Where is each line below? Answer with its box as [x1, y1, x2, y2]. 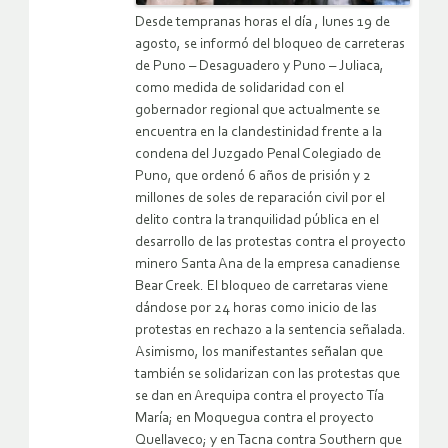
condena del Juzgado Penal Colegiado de [135, 146, 381, 162]
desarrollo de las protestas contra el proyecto [135, 234, 406, 250]
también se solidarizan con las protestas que [135, 366, 400, 382]
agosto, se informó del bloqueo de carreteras [135, 36, 405, 52]
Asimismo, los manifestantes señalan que [135, 344, 383, 360]
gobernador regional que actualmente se [135, 102, 380, 118]
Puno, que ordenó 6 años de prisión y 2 [135, 168, 371, 184]
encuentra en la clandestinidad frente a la [135, 124, 382, 140]
